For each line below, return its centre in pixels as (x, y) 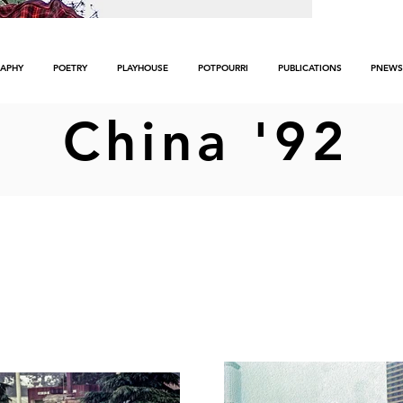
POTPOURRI (223, 68)
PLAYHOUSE (142, 68)
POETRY (70, 68)
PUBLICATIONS (309, 68)
